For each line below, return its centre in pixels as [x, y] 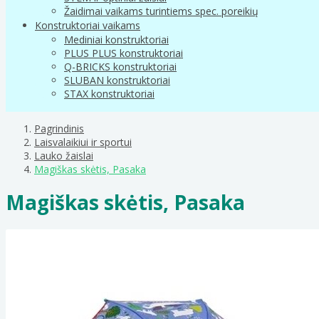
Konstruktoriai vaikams [88, 25]
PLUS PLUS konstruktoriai [124, 53]
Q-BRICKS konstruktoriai [120, 66]
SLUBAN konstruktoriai [117, 80]
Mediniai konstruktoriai [116, 39]
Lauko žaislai [64, 155]
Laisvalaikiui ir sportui [83, 142]
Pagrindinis [59, 128]
